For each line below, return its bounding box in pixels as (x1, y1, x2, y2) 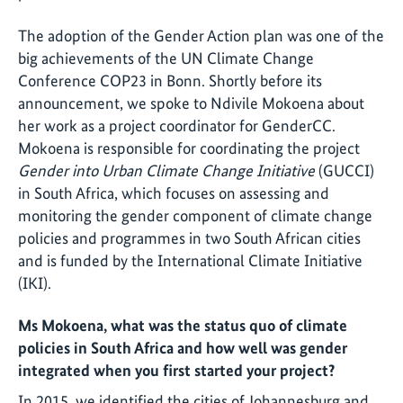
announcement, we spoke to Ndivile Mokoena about (18, 93, 364, 112)
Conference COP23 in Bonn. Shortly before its (18, 70, 322, 90)
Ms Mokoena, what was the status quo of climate (18, 316, 347, 336)
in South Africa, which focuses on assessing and (18, 183, 329, 202)
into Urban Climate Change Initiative (72, 160, 315, 180)
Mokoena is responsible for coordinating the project (18, 138, 360, 157)
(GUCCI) (315, 160, 374, 180)
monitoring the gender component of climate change (18, 205, 372, 225)
